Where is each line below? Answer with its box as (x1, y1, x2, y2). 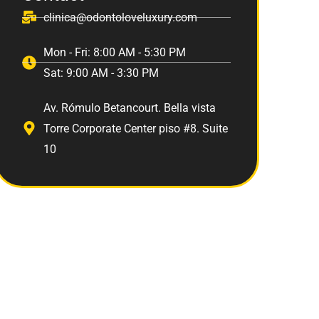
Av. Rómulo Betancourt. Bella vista (43, 100, 216, 115)
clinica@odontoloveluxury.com (43, 10, 197, 24)
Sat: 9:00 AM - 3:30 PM (43, 66, 159, 80)
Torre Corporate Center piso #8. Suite (43, 121, 228, 135)
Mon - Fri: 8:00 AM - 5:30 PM (43, 45, 186, 59)
